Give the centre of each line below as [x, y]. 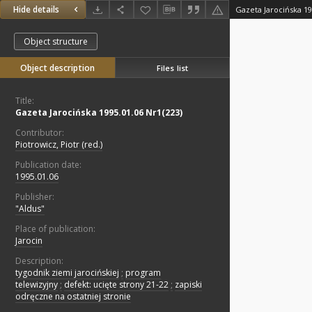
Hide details [36, 10]
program [143, 273]
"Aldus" [30, 209]
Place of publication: [55, 229]
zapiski [188, 285]
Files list [172, 68]
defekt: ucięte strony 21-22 [116, 285]
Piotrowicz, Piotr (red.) [59, 145]
